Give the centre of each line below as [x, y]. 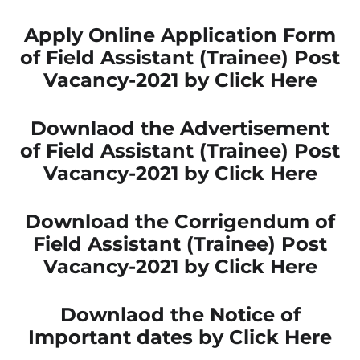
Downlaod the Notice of [180, 314]
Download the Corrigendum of [180, 221]
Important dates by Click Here [180, 337]
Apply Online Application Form [180, 35]
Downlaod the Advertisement [180, 128]
